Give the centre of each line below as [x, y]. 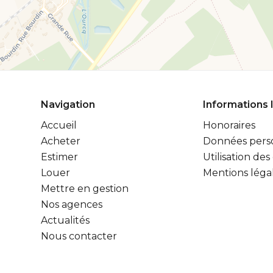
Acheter [61, 141]
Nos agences [72, 204]
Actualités [65, 220]
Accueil [59, 125]
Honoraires [229, 125]
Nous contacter [79, 236]
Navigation [68, 105]
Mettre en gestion [85, 189]
